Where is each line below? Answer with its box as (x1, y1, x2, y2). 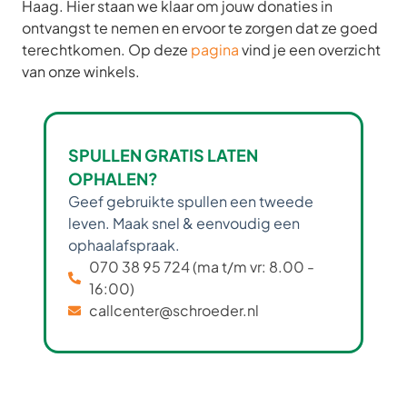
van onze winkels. (22, 62, 140, 81)
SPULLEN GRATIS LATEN (68, 144, 258, 165)
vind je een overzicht (239, 40, 381, 59)
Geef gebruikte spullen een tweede (68, 192, 313, 211)
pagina (191, 40, 239, 59)
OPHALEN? (68, 168, 158, 189)
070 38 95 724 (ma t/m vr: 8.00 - (88, 257, 314, 276)
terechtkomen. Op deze (22, 40, 191, 59)
